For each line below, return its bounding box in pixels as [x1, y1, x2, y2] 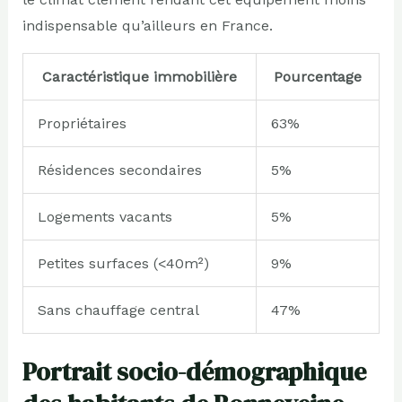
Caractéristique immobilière [41, 67, 237, 85]
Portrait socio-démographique [22, 354, 366, 389]
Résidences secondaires [37, 161, 202, 179]
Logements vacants [37, 207, 172, 225]
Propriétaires [37, 114, 127, 132]
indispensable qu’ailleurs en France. [22, 16, 273, 34]
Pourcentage [273, 67, 362, 85]
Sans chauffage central [37, 301, 199, 319]
